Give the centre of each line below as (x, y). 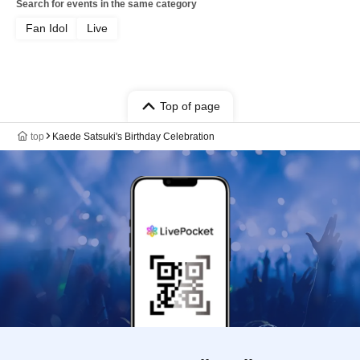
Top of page (190, 106)
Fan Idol (47, 28)
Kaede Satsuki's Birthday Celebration (133, 136)
